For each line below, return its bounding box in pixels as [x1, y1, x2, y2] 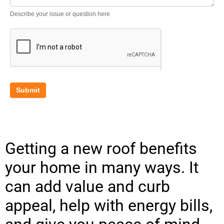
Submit [16, 85, 40, 94]
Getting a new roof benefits [5, 138, 197, 158]
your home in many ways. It [5, 157, 198, 177]
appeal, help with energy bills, [5, 195, 212, 215]
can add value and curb [5, 176, 170, 196]
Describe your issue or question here [10, 10, 110, 17]
